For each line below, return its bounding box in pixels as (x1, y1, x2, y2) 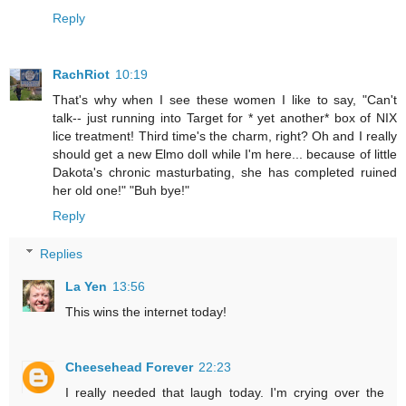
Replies (40, 246, 83, 261)
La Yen (65, 278, 108, 294)
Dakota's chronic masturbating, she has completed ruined (53, 164, 397, 179)
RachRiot (53, 66, 110, 82)
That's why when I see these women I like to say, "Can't (53, 92, 397, 107)
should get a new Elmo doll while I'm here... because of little (53, 146, 397, 161)
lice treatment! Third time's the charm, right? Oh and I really (53, 128, 397, 143)
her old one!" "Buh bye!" (53, 182, 189, 198)
